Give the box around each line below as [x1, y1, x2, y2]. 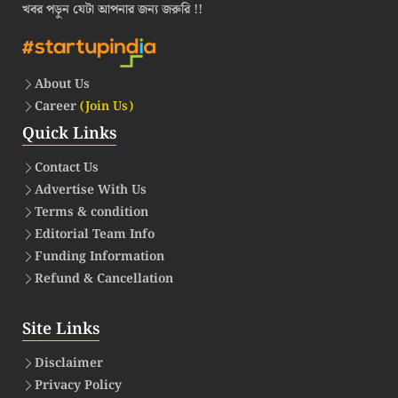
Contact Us [35, 157, 99, 178]
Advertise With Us [35, 179, 147, 200]
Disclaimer [35, 353, 103, 373]
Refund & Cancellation [35, 268, 173, 289]
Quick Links [22, 120, 116, 147]
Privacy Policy [35, 375, 122, 395]
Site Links [22, 315, 99, 342]
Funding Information [35, 246, 164, 267]
